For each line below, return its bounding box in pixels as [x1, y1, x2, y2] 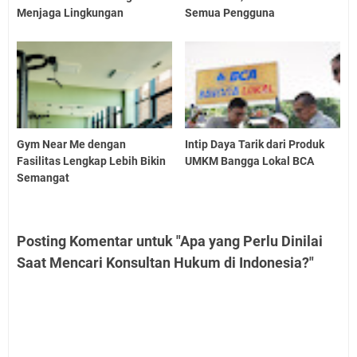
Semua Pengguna [185, 6, 276, 19]
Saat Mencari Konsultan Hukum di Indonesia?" [17, 254, 314, 272]
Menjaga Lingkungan [17, 6, 124, 19]
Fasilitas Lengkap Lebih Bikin [17, 155, 166, 168]
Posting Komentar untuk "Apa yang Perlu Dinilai [17, 233, 323, 250]
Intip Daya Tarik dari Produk [185, 138, 325, 151]
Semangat [17, 171, 69, 185]
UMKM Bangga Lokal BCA [185, 155, 315, 168]
